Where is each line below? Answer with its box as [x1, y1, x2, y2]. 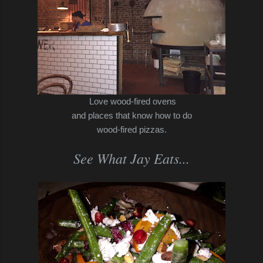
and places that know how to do [71, 110, 192, 120]
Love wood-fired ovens [87, 96, 176, 106]
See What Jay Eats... [73, 148, 190, 167]
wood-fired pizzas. [96, 124, 167, 134]
